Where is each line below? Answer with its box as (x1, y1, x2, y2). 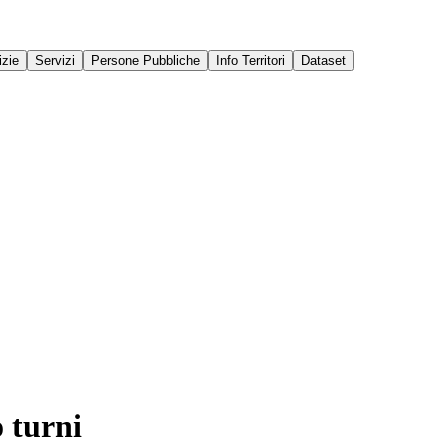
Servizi (35, 53, 75, 68)
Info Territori (216, 53, 285, 68)
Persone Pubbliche (91, 53, 200, 68)
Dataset (301, 53, 346, 68)
